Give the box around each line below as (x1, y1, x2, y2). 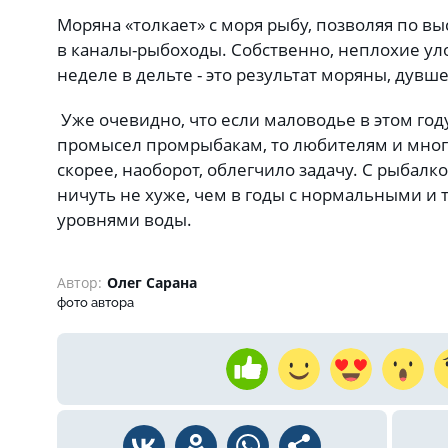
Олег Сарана (107, 272, 197, 292)
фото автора (57, 294, 134, 310)
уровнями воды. (57, 208, 192, 232)
